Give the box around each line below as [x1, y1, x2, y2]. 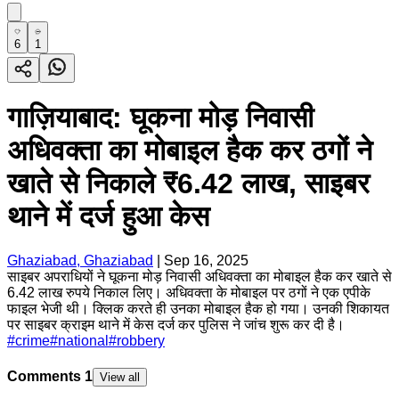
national [58, 332, 109, 348]
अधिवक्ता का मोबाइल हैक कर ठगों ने [7, 134, 372, 167]
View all [100, 370, 140, 385]
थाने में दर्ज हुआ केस [7, 200, 209, 233]
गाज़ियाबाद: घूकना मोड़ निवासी [7, 102, 313, 134]
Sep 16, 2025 [164, 252, 248, 268]
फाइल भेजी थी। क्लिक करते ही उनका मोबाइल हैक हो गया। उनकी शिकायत [7, 300, 389, 316]
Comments [7, 369, 85, 385]
